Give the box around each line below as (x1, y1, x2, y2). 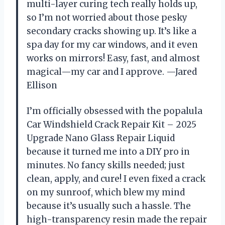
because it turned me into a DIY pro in (27, 146, 190, 158)
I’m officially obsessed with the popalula (27, 105, 202, 117)
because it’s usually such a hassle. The (27, 200, 191, 212)
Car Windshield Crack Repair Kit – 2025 (27, 119, 196, 131)
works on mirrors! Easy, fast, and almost (27, 53, 200, 64)
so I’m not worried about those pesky (27, 12, 187, 24)
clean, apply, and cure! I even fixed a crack (27, 173, 205, 185)
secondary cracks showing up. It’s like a (27, 26, 196, 37)
